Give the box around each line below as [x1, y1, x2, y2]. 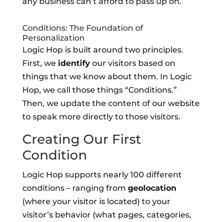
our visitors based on [90, 58, 175, 68]
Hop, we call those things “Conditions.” [22, 85, 177, 95]
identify [57, 58, 90, 68]
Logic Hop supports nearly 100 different [22, 170, 182, 179]
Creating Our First [22, 131, 141, 147]
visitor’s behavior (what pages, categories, [22, 210, 191, 220]
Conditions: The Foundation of [22, 23, 143, 33]
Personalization [22, 33, 85, 43]
